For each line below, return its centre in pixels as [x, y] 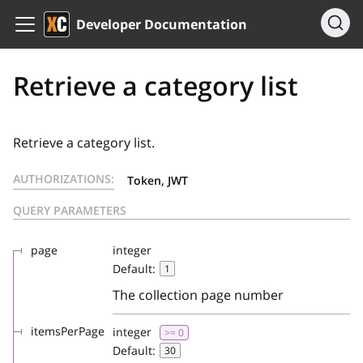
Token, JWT [158, 180]
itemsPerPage [68, 331]
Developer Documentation [162, 24]
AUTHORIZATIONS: [64, 179]
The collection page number [198, 295]
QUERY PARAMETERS [70, 210]
